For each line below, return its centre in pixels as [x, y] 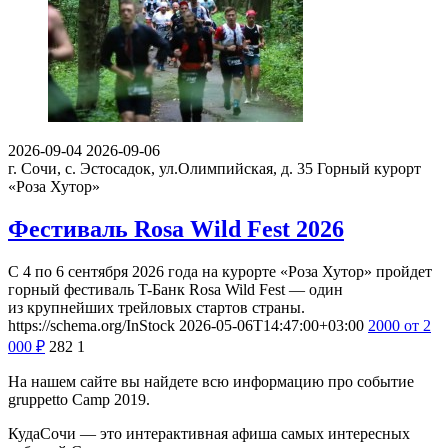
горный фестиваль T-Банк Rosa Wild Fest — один [175, 289]
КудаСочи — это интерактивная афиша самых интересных [209, 433]
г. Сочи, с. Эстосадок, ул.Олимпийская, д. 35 [160, 169]
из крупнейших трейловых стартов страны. [156, 307]
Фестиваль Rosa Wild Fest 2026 [176, 229]
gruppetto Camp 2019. [79, 399]
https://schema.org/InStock [91, 325]
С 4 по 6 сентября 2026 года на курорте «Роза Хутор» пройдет [220, 271]
